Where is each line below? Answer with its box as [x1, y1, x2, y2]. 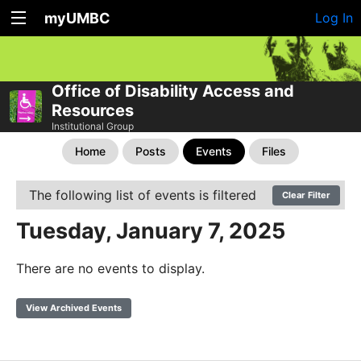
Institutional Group [52, 119, 134, 132]
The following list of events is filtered [29, 186, 256, 203]
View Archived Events [26, 301, 122, 313]
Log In [315, 10, 353, 26]
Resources [52, 100, 134, 120]
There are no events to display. [16, 259, 205, 276]
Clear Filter [282, 189, 330, 201]
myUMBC [44, 10, 110, 27]
